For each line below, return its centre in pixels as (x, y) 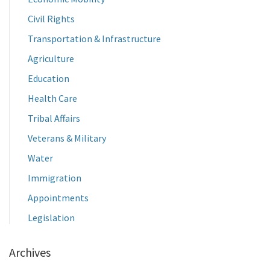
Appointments (58, 198)
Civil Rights (51, 19)
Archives (30, 252)
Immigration (55, 178)
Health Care (52, 98)
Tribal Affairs (54, 118)
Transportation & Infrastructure (96, 39)
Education (49, 78)
